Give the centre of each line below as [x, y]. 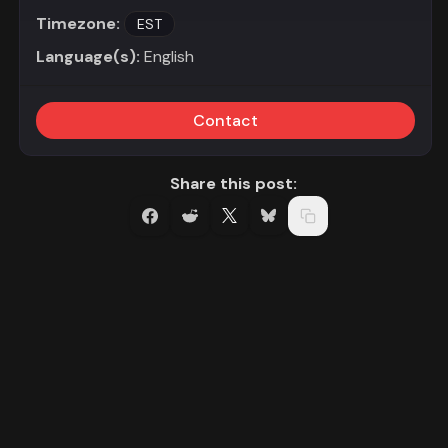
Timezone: [77, 24]
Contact [225, 120]
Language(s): [89, 57]
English [168, 57]
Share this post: [233, 183]
